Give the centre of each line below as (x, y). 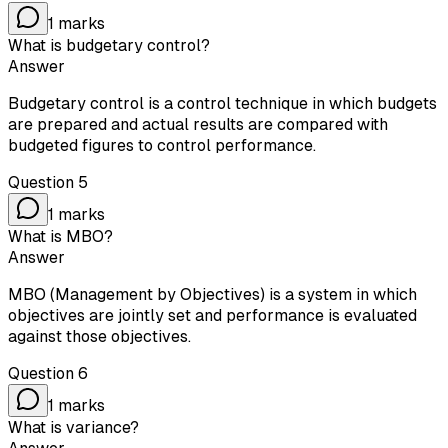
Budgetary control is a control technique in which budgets (222, 103)
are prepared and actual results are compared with (198, 124)
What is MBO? (60, 236)
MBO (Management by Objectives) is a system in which (212, 294)
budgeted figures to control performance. (162, 145)
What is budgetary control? (109, 45)
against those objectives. (99, 336)
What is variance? (73, 427)
